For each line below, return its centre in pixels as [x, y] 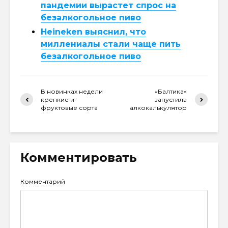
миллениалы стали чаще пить [111, 44]
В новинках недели [72, 91]
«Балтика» [171, 91]
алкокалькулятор [159, 107]
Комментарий [43, 181]
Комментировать [79, 157]
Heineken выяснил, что [93, 32]
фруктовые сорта [69, 107]
